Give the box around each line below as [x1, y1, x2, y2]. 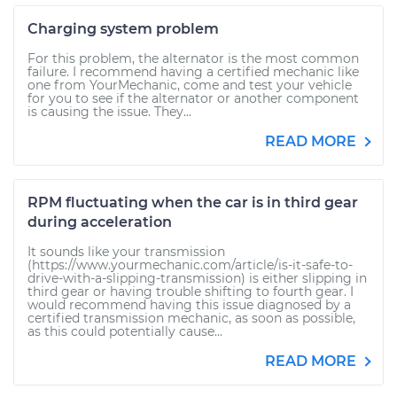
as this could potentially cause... [27, 323, 222, 339]
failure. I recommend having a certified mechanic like [27, 64, 359, 80]
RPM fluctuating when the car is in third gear [27, 194, 358, 211]
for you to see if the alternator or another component [27, 90, 359, 106]
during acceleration [27, 214, 172, 230]
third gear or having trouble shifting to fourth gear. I [27, 284, 354, 300]
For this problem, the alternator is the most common [27, 51, 359, 66]
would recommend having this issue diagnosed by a [27, 297, 351, 313]
